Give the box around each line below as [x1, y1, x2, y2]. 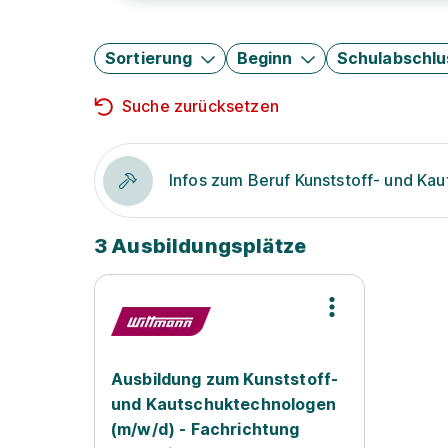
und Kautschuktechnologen [111, 394, 336, 414]
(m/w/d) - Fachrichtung [111, 419, 300, 439]
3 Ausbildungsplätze [94, 234, 307, 258]
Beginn [236, 48, 293, 68]
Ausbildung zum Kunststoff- [111, 369, 339, 389]
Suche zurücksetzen [122, 96, 279, 116]
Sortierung [105, 48, 193, 68]
